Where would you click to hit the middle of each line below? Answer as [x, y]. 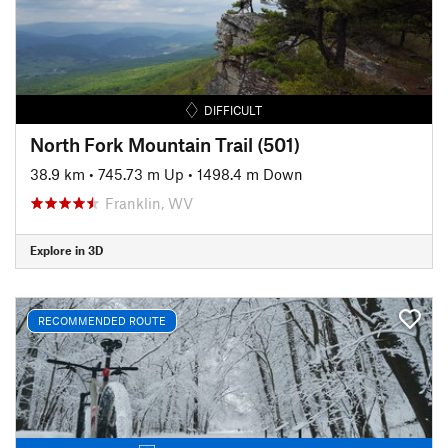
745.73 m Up [141, 173]
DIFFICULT [233, 109]
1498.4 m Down [250, 173]
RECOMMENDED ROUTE [102, 320]
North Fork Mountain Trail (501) [165, 144]
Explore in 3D [66, 250]
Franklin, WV [149, 202]
